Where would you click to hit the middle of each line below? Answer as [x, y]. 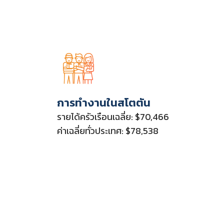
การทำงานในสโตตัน [103, 103]
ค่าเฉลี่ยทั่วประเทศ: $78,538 [107, 131]
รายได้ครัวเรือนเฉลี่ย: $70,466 [113, 117]
